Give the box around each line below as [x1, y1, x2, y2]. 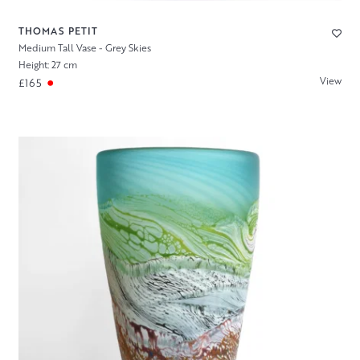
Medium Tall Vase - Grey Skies [18, 40, 151, 55]
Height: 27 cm [18, 57, 77, 72]
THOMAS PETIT [18, 23, 98, 38]
